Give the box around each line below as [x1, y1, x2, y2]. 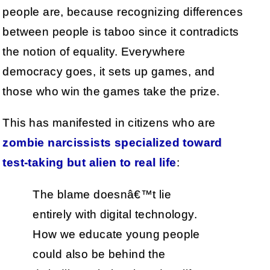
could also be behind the [33, 247, 166, 260]
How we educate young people [33, 227, 200, 240]
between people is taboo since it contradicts [2, 25, 239, 39]
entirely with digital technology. [33, 207, 197, 221]
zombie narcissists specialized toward [2, 136, 222, 149]
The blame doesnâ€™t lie [33, 187, 172, 201]
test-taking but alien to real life [2, 156, 177, 169]
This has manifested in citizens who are [2, 116, 216, 130]
